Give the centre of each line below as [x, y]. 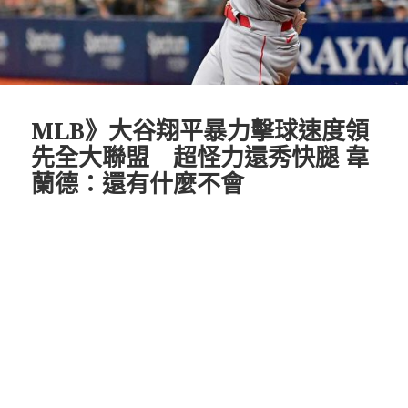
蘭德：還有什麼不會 [138, 184]
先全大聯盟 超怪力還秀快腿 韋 [200, 157]
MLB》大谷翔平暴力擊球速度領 [200, 131]
